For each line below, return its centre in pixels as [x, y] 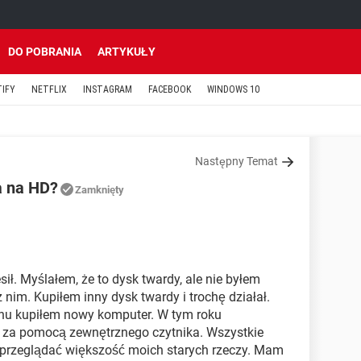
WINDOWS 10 [233, 89]
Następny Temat [237, 161]
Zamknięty [100, 190]
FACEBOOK [170, 89]
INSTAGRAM [108, 89]
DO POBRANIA [45, 52]
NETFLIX [49, 89]
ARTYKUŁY [127, 52]
